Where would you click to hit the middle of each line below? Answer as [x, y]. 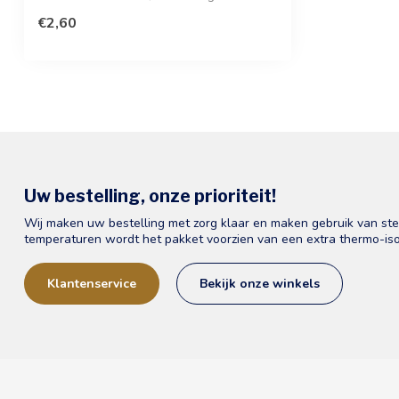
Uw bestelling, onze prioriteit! [150, 196]
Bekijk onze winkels [260, 283]
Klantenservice [92, 283]
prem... [56, 11]
